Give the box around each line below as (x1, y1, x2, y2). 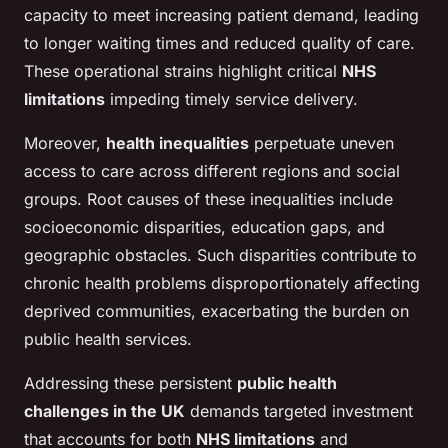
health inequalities (106, 133, 249, 154)
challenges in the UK (24, 401, 185, 422)
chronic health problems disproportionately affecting (24, 273, 420, 294)
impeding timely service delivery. (105, 89, 358, 110)
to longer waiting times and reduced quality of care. (24, 33, 415, 54)
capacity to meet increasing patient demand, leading (24, 5, 419, 26)
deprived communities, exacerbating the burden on (24, 301, 409, 322)
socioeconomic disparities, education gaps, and (24, 217, 385, 238)
